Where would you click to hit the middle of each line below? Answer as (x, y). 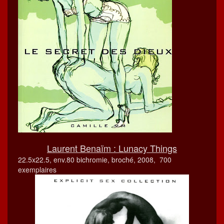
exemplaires (37, 169)
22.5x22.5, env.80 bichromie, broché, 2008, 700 (95, 159)
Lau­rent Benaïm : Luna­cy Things (112, 148)
